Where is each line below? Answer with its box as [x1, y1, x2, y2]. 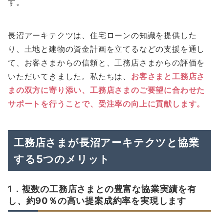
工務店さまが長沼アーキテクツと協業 [14, 135, 199, 149]
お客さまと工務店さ [131, 71, 205, 81]
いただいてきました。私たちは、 [8, 71, 131, 81]
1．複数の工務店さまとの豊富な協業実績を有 [8, 183, 197, 194]
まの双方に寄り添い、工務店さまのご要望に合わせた [8, 85, 205, 95]
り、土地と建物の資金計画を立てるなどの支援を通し [8, 44, 205, 54]
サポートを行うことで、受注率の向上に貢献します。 [8, 98, 205, 109]
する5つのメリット [14, 152, 110, 165]
